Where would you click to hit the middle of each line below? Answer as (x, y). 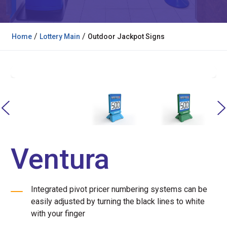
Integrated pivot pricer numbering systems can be (119, 190)
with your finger (58, 214)
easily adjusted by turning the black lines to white (118, 202)
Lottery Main (60, 36)
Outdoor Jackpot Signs (126, 36)
